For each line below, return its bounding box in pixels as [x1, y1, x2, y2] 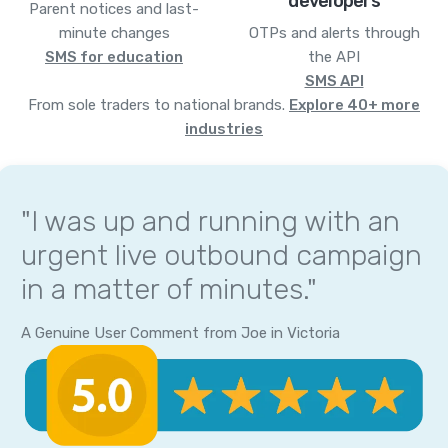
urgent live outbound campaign [21, 237, 422, 272]
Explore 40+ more [289, 95, 420, 114]
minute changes [58, 23, 170, 42]
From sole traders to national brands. [28, 95, 289, 114]
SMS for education [45, 47, 183, 66]
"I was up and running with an [21, 203, 400, 238]
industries [185, 119, 263, 138]
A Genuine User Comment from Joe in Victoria [21, 323, 340, 342]
